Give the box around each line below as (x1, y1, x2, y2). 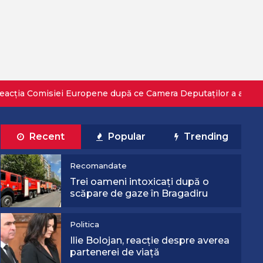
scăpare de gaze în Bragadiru (69, 188, 208, 199)
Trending (181, 131, 228, 142)
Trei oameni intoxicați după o (69, 176, 209, 187)
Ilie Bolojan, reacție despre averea (69, 235, 230, 246)
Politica (69, 220, 99, 229)
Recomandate (69, 161, 127, 170)
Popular (106, 131, 146, 142)
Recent (26, 131, 65, 142)
